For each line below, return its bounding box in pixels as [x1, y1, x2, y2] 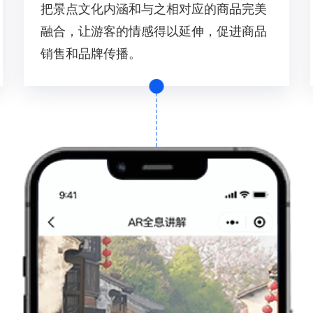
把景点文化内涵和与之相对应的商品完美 [41, 2, 267, 16]
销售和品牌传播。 [41, 47, 141, 61]
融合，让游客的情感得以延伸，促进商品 [41, 24, 267, 38]
